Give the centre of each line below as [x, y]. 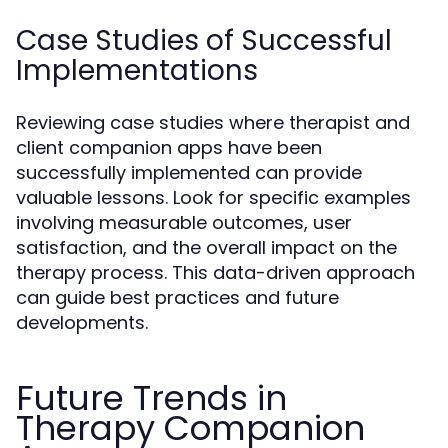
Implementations [137, 70]
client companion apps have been [169, 147]
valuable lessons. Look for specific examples [213, 197]
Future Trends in [151, 397]
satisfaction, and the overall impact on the [206, 247]
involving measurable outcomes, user [184, 222]
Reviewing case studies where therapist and [213, 122]
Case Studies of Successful [204, 40]
